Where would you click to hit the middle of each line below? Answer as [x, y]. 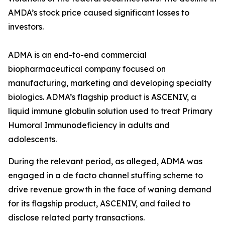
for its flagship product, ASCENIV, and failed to [99, 203]
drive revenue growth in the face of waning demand [110, 189]
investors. [26, 27]
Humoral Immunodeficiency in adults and [89, 125]
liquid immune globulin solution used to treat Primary [110, 111]
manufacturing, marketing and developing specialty [110, 83]
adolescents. [32, 139]
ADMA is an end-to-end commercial [77, 55]
